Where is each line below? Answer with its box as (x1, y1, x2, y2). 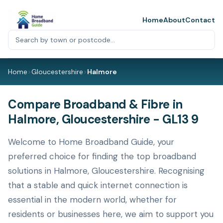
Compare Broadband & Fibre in (8, 97, 183, 112)
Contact (185, 15, 215, 24)
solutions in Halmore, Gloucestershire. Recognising (8, 165, 205, 176)
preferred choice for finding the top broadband (8, 151, 196, 162)
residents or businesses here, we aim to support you (8, 209, 214, 220)
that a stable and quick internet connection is (8, 180, 188, 191)
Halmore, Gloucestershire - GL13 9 (8, 111, 199, 127)
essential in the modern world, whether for (8, 194, 177, 205)
